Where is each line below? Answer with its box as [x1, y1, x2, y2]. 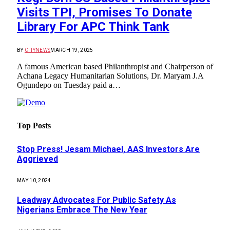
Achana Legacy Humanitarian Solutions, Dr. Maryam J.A [17, 71, 203, 81]
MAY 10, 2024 [17, 178, 51, 184]
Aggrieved [17, 154, 58, 164]
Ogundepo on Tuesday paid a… [17, 81, 121, 90]
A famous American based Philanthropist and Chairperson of [17, 62, 213, 71]
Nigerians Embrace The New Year [17, 205, 147, 215]
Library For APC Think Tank [17, 20, 169, 34]
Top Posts [17, 121, 51, 130]
